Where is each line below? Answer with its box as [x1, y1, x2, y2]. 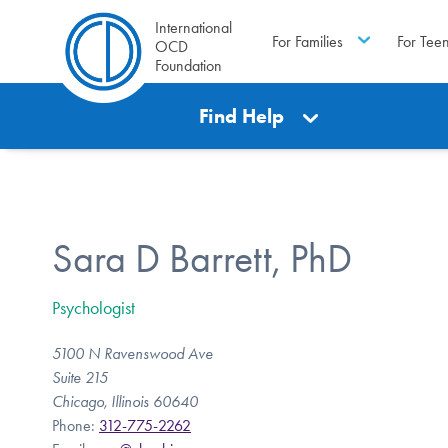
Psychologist [52, 296, 135, 319]
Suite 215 [52, 367, 108, 387]
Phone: [52, 415, 99, 435]
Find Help [199, 104, 285, 128]
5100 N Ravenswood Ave [52, 343, 213, 363]
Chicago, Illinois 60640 [52, 391, 198, 411]
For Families [271, 31, 343, 51]
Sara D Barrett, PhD [52, 234, 352, 282]
